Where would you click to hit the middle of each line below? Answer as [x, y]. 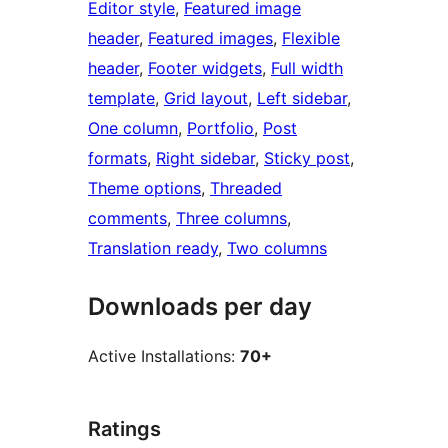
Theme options [144, 188]
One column [133, 128]
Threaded [246, 188]
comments [127, 218]
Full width [307, 68]
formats [117, 158]
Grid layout [206, 98]
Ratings [124, 429]
